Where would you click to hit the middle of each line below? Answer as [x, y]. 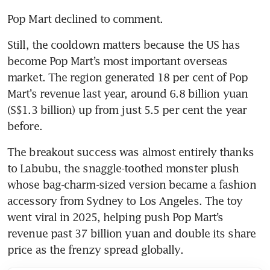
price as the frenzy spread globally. [95, 249]
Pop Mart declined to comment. [85, 18]
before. [25, 126]
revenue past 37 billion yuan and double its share [131, 233]
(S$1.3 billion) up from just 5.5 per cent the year [127, 109]
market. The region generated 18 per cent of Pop [127, 77]
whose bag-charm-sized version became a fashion [132, 184]
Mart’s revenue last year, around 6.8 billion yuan [127, 93]
